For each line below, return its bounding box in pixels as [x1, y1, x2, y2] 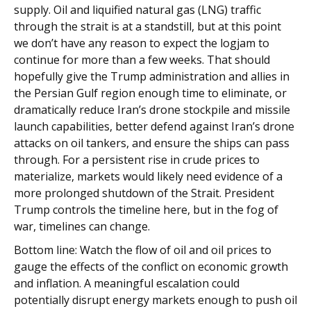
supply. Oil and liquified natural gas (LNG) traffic [14, 1, 261, 17]
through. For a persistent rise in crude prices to [14, 151, 260, 167]
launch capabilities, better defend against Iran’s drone [14, 118, 294, 134]
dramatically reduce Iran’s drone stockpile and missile [14, 101, 290, 117]
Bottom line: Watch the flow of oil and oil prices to [14, 242, 271, 258]
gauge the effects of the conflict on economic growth [14, 258, 288, 274]
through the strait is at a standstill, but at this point [14, 18, 281, 34]
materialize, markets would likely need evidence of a [14, 168, 283, 184]
